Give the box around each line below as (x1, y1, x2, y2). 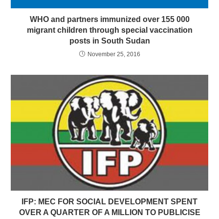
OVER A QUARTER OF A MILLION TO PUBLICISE (19, 208, 200, 217)
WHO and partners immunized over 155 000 (29, 15, 190, 24)
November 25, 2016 (87, 51, 140, 58)
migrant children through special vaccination (26, 26, 193, 35)
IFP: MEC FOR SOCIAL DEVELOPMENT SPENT (22, 197, 197, 206)
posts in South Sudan (69, 37, 150, 45)
